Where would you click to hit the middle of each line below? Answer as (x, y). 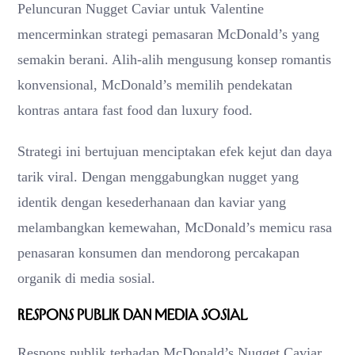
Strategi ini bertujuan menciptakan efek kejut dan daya (175, 151)
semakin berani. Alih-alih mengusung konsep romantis (174, 59)
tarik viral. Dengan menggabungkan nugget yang (158, 176)
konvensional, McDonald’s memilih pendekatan (155, 84)
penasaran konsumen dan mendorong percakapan (158, 252)
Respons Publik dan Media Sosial (132, 315)
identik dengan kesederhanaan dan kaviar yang (152, 202)
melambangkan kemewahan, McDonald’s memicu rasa (175, 227)
